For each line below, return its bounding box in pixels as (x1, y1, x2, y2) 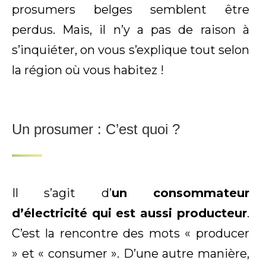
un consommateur (111, 186, 249, 201)
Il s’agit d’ (12, 186, 112, 201)
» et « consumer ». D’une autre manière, (12, 246, 249, 261)
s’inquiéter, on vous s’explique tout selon (12, 43, 249, 58)
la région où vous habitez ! (12, 63, 164, 78)
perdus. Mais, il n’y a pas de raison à (12, 23, 249, 37)
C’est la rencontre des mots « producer (12, 226, 249, 241)
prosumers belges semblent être (12, 2, 249, 17)
